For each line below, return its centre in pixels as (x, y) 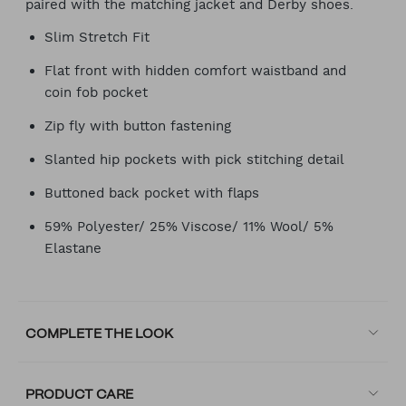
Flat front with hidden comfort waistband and (195, 71)
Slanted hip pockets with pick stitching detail (194, 159)
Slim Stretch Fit (97, 37)
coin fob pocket (96, 92)
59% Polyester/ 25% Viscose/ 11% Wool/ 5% (189, 227)
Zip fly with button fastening (138, 126)
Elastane (73, 248)
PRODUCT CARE (80, 395)
